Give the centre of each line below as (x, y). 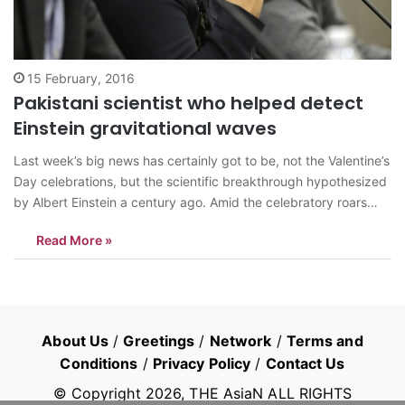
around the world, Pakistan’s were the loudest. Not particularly (197, 223)
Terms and (325, 341)
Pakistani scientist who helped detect (188, 104)
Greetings (159, 341)
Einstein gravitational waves (145, 129)
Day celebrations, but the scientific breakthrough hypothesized (200, 182)
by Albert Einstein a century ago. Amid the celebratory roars (190, 202)
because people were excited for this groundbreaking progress (201, 244)
